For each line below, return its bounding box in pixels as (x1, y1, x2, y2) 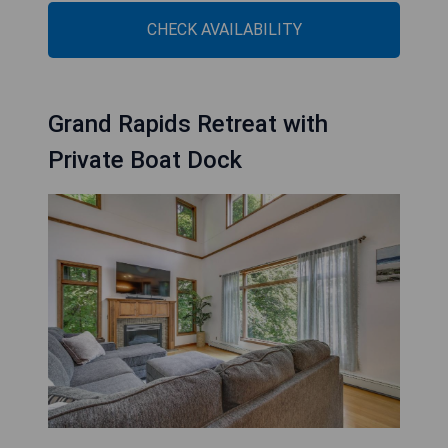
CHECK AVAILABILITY (146, 19, 302, 39)
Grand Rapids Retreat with (48, 109, 328, 138)
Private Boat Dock (48, 145, 242, 174)
